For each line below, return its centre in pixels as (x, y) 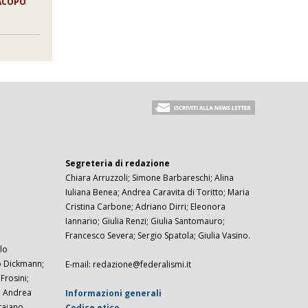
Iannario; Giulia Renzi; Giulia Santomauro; (145, 221)
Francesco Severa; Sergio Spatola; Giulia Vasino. (158, 236)
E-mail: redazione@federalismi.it (129, 265)
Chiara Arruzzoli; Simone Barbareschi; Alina (150, 178)
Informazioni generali (114, 294)
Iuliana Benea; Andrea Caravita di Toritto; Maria (158, 192)
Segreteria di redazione (118, 164)
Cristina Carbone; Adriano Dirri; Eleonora (146, 207)
